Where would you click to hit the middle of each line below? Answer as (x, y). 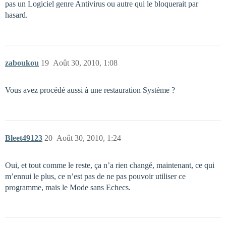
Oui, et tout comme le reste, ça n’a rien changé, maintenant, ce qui (110, 165)
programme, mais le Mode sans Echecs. (68, 187)
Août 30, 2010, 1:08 (85, 63)
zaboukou (22, 63)
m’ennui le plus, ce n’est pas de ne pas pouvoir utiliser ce (95, 176)
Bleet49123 (24, 138)
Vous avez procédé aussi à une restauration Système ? (90, 90)
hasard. (16, 15)
